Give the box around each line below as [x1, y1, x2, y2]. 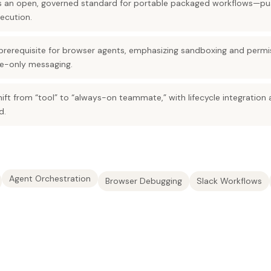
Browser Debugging [105, 175, 182, 186]
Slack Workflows [197, 175, 262, 186]
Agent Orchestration [9, 173, 91, 184]
